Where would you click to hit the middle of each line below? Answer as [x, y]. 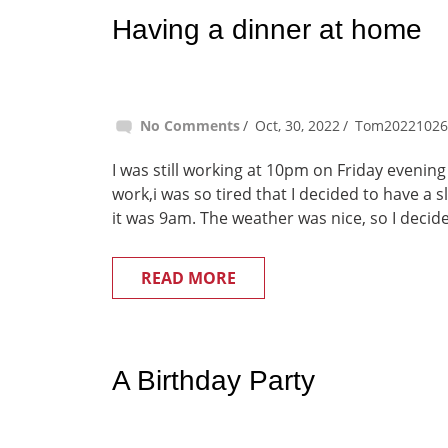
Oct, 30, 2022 [297, 125]
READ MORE [188, 278]
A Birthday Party [213, 380]
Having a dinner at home [267, 29]
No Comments [190, 125]
